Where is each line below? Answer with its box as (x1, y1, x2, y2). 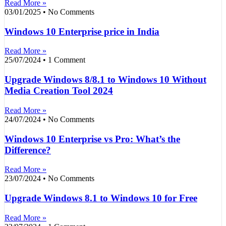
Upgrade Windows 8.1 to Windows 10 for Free (5, 193, 197, 204)
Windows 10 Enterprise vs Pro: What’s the (5, 133, 180, 144)
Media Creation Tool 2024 (5, 85, 113, 96)
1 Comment (46, 55, 85, 65)
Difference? (5, 144, 51, 155)
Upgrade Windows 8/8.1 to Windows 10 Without (5, 74, 206, 85)
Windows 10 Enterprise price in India (5, 26, 159, 37)
